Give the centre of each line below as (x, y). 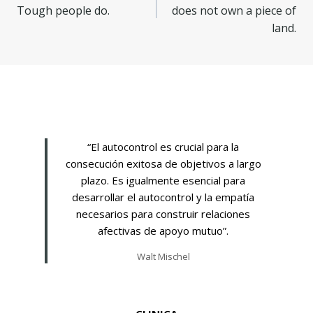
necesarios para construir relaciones (163, 214)
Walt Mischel (163, 257)
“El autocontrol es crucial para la (163, 147)
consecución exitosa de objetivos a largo (163, 164)
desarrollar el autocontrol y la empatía (163, 197)
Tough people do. (63, 11)
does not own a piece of (234, 11)
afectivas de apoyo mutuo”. (163, 231)
